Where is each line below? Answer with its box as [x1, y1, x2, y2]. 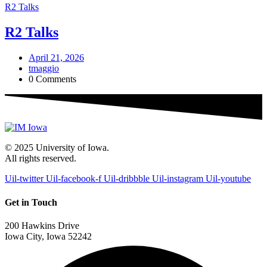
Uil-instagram [152, 173, 203, 184]
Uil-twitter [5, 173, 44, 184]
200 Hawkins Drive [5, 220, 79, 231]
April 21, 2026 [29, 52, 84, 63]
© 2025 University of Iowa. [5, 142, 109, 153]
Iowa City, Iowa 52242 [5, 231, 92, 241]
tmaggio [29, 63, 59, 74]
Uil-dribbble [104, 173, 150, 184]
